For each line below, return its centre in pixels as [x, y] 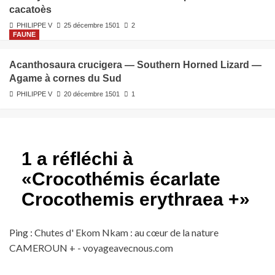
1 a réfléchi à [77, 159]
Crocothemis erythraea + [130, 199]
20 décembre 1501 [92, 94]
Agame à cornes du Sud [65, 79]
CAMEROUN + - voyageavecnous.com [91, 248]
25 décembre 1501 [92, 25]
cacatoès [30, 10]
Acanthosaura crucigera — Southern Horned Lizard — [135, 65]
